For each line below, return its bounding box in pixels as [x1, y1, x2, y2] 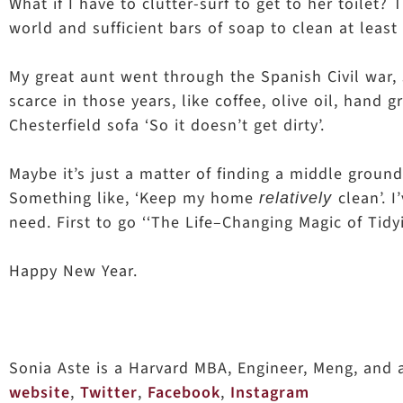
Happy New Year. [9, 260, 138, 282]
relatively [259, 189, 338, 207]
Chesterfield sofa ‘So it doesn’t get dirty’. [9, 114, 325, 137]
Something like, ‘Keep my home [9, 187, 259, 210]
